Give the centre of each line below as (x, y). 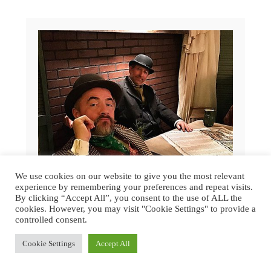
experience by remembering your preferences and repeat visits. (134, 187)
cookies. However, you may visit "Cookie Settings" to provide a (135, 209)
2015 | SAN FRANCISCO (135, 250)
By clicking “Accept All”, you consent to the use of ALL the (129, 198)
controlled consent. (51, 220)
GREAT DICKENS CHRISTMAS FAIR (135, 242)
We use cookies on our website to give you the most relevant (130, 176)
